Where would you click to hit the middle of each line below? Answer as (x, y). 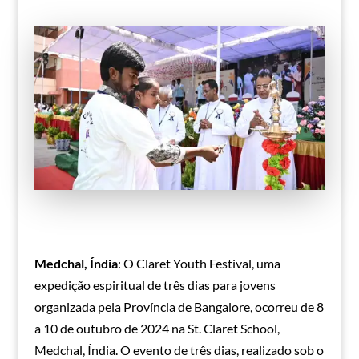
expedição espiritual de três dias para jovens (155, 285)
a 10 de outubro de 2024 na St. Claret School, (157, 329)
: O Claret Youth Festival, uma (199, 264)
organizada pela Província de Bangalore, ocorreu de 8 (179, 307)
